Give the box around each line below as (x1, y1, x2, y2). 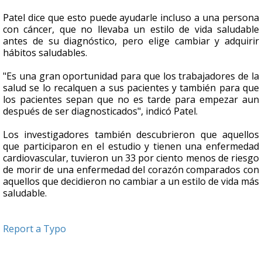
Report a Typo (3, 222, 66, 236)
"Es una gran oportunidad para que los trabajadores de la (3, 70, 259, 83)
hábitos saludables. (3, 46, 87, 60)
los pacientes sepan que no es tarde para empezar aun (3, 93, 259, 106)
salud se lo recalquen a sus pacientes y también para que (3, 81, 259, 95)
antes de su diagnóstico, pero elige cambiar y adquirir (3, 35, 259, 48)
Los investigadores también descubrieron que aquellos (3, 128, 259, 142)
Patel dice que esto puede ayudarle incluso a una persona (3, 11, 259, 25)
